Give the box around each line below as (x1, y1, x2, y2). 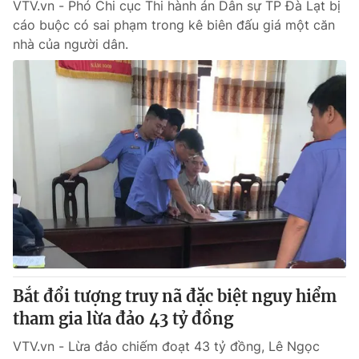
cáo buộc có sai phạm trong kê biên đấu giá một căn (13, 17, 335, 33)
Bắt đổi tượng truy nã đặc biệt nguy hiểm (13, 286, 337, 306)
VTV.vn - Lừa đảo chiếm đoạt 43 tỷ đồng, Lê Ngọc (13, 338, 320, 354)
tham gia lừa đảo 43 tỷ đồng (13, 309, 233, 329)
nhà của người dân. (13, 36, 128, 52)
